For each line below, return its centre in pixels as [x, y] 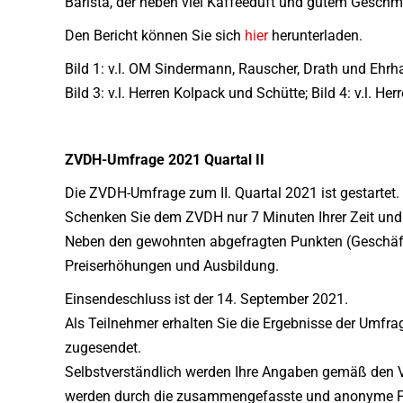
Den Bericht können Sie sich [155, 36]
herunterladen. [315, 36]
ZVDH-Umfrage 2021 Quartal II [165, 160]
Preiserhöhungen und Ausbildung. [172, 266]
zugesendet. [103, 348]
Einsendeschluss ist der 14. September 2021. [206, 299]
